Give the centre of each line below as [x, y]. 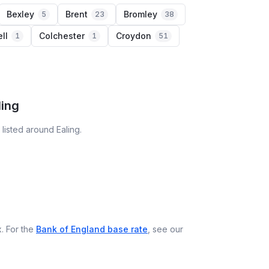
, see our [165, 229]
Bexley [20, 14]
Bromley [141, 14]
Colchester [62, 36]
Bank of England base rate [92, 229]
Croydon [134, 36]
